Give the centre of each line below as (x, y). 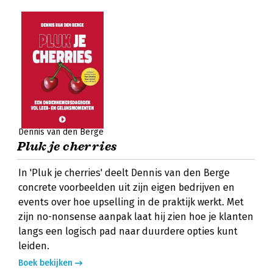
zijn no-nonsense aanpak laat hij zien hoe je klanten (136, 217)
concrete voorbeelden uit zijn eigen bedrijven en (126, 187)
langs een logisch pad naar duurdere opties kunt (128, 231)
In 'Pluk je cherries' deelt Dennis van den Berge (124, 173)
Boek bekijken (45, 263)
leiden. (34, 246)
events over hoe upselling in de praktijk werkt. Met (131, 202)
